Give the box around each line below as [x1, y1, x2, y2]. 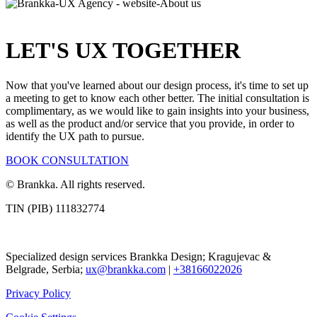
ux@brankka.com [86, 263, 166, 275]
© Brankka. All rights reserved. [6, 178, 145, 190]
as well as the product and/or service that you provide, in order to [6, 117, 294, 129]
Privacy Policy [6, 287, 71, 299]
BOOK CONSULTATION [6, 154, 129, 166]
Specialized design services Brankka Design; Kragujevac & [6, 250, 271, 263]
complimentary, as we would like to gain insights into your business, [6, 104, 309, 117]
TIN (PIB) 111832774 [6, 202, 105, 214]
